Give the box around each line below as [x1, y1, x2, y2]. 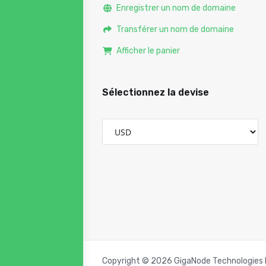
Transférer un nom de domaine [112, 24, 234, 34]
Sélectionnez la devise [102, 87, 209, 98]
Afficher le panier [112, 46, 180, 56]
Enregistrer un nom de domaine [112, 3, 236, 13]
